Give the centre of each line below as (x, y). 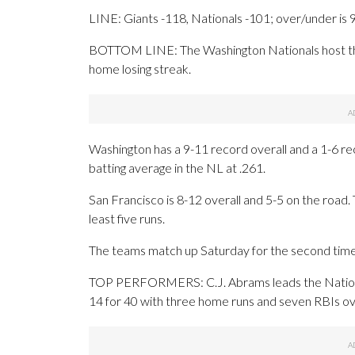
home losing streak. (140, 69)
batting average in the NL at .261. (177, 168)
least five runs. (127, 219)
